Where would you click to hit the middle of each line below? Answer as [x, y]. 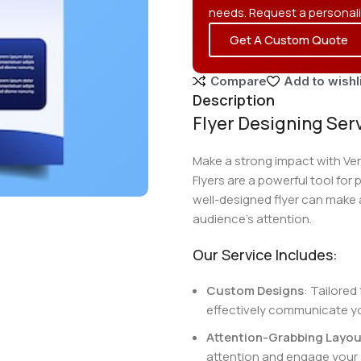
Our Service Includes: [265, 255]
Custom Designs [255, 290]
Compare [238, 81]
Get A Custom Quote [288, 40]
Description [233, 100]
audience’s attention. [252, 219]
